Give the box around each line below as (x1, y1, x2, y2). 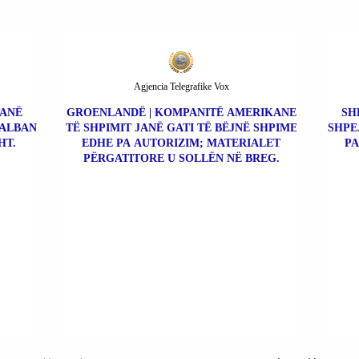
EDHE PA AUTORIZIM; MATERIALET (82, 137, 280, 150)
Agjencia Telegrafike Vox (133, 81, 229, 93)
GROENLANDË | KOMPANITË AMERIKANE (66, 107, 296, 119)
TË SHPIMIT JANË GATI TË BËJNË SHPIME (65, 122, 297, 135)
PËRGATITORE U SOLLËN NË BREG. (83, 152, 280, 165)
